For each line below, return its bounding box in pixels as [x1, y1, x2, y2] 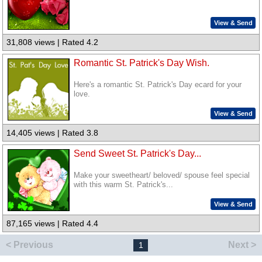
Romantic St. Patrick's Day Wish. [74, 58, 210, 68]
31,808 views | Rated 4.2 [6, 37, 99, 47]
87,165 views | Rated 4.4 [6, 219, 99, 229]
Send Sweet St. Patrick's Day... [74, 148, 202, 158]
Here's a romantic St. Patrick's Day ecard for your [74, 81, 242, 89]
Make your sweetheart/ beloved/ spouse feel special [74, 171, 250, 180]
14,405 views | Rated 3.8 [6, 128, 99, 138]
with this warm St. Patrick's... [74, 180, 174, 189]
